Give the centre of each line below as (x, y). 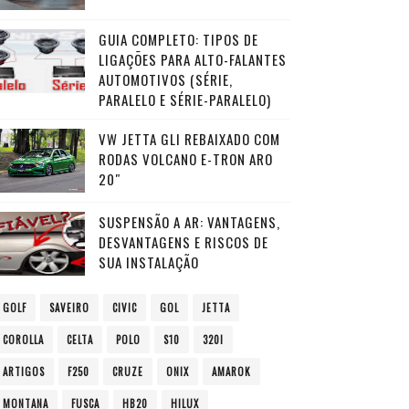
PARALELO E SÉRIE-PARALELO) (184, 100)
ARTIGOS (23, 372)
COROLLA (23, 340)
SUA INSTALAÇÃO (148, 262)
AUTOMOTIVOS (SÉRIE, (165, 79)
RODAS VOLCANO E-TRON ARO (185, 159)
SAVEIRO (69, 308)
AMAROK (231, 372)
